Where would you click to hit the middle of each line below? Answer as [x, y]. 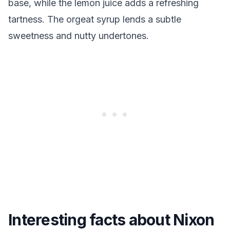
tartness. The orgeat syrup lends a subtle [95, 19]
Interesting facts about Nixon [111, 220]
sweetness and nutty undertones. [79, 36]
